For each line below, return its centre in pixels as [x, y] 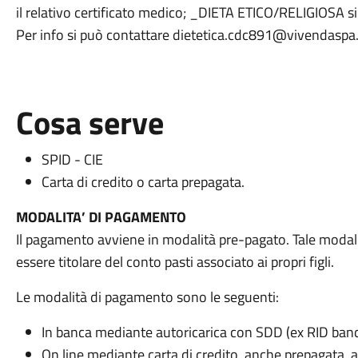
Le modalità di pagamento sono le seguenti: [147, 297]
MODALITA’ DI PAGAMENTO [101, 217]
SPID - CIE [72, 159]
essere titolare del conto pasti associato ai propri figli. [175, 262]
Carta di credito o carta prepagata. [143, 182]
